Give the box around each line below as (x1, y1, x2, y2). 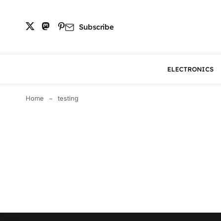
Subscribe (79, 22, 114, 32)
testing (57, 94, 78, 102)
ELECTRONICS (167, 65, 214, 73)
